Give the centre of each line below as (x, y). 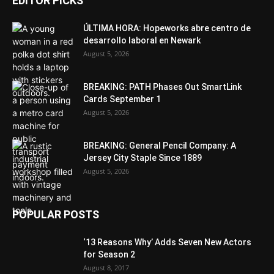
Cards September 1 (122, 99)
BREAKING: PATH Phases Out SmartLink (162, 87)
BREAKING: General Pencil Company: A (160, 146)
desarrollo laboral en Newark (142, 40)
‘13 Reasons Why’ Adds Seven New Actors (167, 242)
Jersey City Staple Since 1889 (143, 158)
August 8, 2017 (106, 268)
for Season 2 (109, 254)
